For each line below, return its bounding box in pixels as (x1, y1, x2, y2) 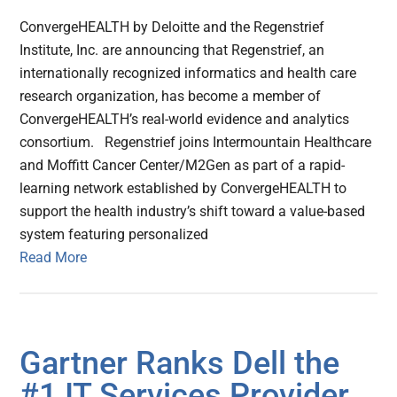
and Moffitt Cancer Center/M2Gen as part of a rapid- (19, 157, 346, 175)
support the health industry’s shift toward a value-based (19, 203, 366, 221)
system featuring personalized (19, 226, 209, 244)
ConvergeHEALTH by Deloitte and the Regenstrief (19, 19, 325, 36)
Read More (19, 249, 88, 267)
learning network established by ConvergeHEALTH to (19, 180, 347, 198)
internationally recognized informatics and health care (19, 65, 357, 82)
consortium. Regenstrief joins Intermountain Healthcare (19, 134, 372, 152)
